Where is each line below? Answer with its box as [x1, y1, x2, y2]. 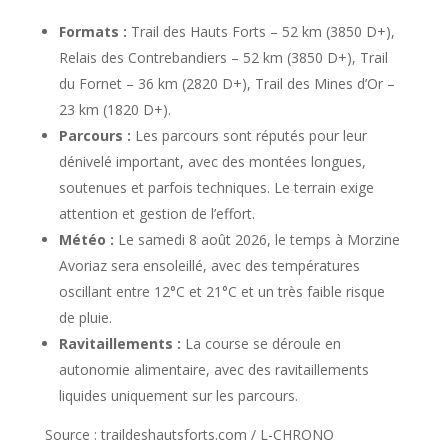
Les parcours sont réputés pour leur [130, 126, 367, 146]
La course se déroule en [180, 334, 341, 354]
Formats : [58, 22, 127, 42]
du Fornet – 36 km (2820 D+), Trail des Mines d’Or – [58, 74, 395, 94]
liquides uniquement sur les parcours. [58, 386, 298, 406]
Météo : [58, 230, 114, 250]
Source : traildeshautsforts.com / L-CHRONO [44, 425, 334, 445]
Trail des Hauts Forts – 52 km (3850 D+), [126, 22, 395, 42]
